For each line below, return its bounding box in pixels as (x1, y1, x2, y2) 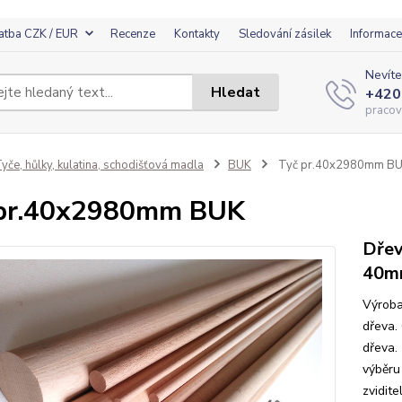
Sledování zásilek (239, 26, 331, 42)
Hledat (211, 82, 261, 102)
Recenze (110, 26, 155, 42)
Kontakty (174, 26, 220, 42)
